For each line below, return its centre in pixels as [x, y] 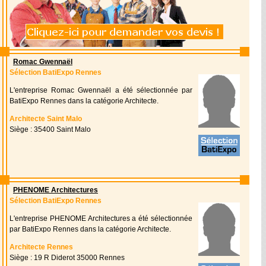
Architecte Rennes [41, 247]
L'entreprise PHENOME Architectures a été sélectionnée [101, 218]
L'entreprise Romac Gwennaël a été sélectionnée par [101, 90]
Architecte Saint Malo [46, 119]
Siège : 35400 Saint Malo [50, 129]
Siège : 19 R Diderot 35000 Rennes [67, 258]
